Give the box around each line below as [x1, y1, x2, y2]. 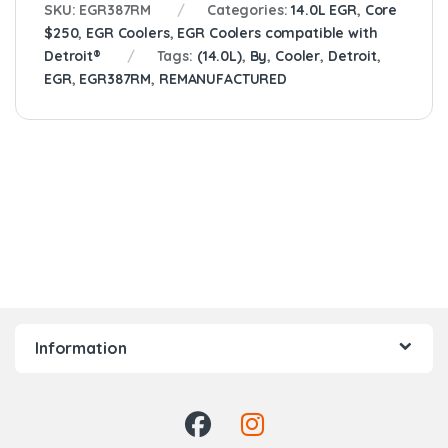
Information [35, 337, 127, 358]
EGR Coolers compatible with [177, 23, 378, 42]
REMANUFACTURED [158, 69, 287, 88]
